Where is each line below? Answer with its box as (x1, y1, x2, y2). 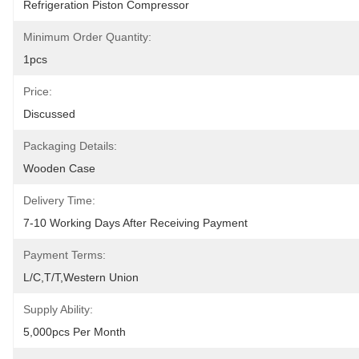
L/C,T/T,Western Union (23, 271, 139, 284)
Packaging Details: (23, 139, 117, 152)
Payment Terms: (23, 248, 106, 261)
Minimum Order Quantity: (23, 30, 151, 43)
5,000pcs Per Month (23, 325, 126, 338)
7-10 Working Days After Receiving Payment (23, 216, 248, 229)
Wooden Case (23, 162, 95, 175)
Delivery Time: (23, 194, 95, 207)
